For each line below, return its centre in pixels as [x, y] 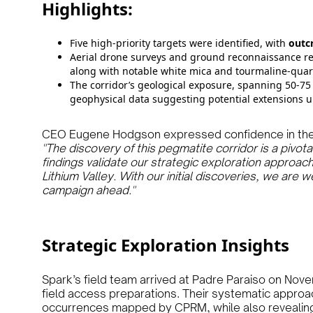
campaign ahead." [88, 190]
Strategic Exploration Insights [166, 245]
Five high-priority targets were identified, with [179, 43]
